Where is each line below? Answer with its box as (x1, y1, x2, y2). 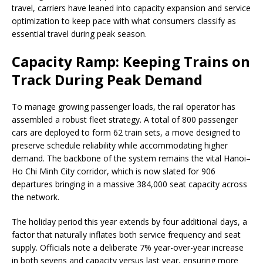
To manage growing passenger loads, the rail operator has (12, 101, 235, 113)
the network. (12, 191, 59, 203)
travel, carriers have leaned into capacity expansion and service (12, 2, 251, 14)
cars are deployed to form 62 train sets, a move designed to (12, 127, 241, 139)
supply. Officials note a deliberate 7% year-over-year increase (12, 242, 244, 254)
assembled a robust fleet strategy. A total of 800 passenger (12, 114, 238, 126)
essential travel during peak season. (12, 28, 147, 40)
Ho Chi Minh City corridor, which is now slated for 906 (12, 166, 215, 177)
